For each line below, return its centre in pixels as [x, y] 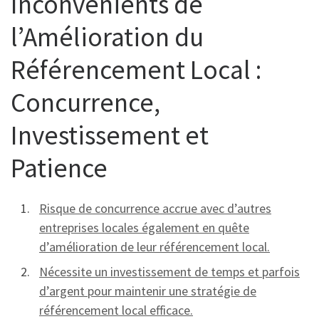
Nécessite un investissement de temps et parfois [169, 271]
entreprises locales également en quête [144, 227]
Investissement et [110, 135]
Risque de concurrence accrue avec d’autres [155, 208]
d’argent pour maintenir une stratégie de [148, 291]
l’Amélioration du [107, 36]
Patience [59, 167]
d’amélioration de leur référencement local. [155, 246]
